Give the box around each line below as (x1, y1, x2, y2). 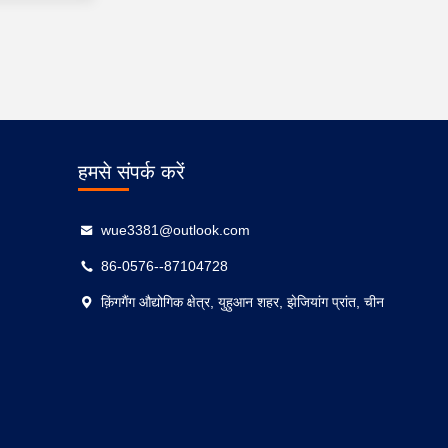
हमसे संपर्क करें (77, 161, 185, 183)
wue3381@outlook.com (100, 222, 250, 238)
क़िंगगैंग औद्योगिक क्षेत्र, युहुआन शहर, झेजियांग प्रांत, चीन (100, 294, 384, 310)
